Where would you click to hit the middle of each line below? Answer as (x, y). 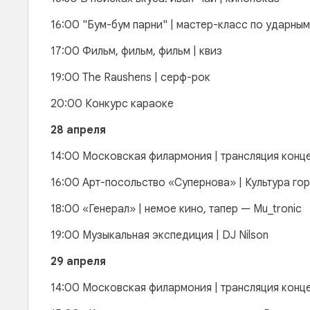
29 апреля (78, 262)
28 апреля (78, 130)
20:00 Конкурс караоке (112, 104)
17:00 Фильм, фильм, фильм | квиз (136, 51)
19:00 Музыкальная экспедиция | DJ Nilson (161, 235)
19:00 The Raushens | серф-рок (130, 77)
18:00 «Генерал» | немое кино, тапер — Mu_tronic (176, 209)
